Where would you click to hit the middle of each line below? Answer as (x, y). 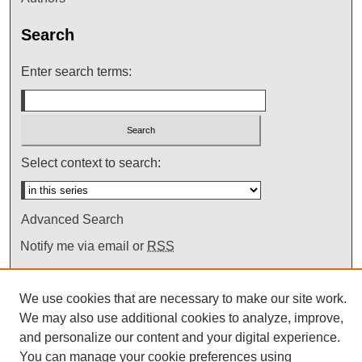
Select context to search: (91, 162)
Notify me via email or (84, 246)
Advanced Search (73, 219)
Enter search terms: (77, 72)
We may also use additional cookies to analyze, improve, (181, 318)
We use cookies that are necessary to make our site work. (183, 299)
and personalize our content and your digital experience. (180, 337)
